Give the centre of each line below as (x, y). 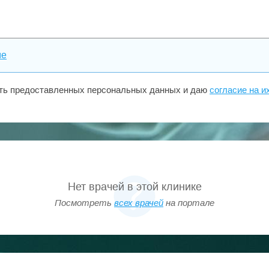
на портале (189, 203)
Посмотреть (84, 203)
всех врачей (139, 203)
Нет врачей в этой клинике (134, 187)
